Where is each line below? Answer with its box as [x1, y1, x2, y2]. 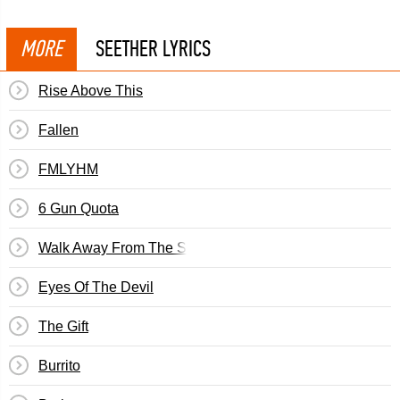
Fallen [38, 122, 79, 137]
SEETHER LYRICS [96, 35, 211, 62]
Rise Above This [38, 83, 143, 98]
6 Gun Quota [38, 201, 119, 216]
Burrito [38, 358, 80, 373]
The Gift [38, 319, 88, 334]
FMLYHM [38, 162, 98, 177]
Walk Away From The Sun [38, 240, 203, 255]
